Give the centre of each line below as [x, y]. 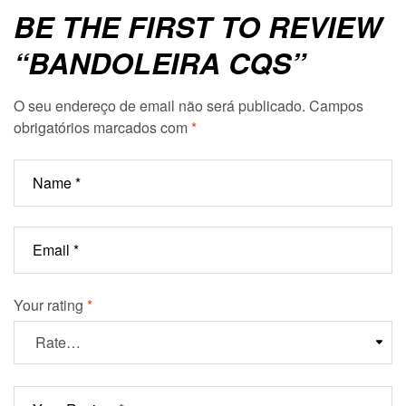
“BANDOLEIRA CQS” [159, 63]
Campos [336, 106]
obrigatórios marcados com [102, 128]
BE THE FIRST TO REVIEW [198, 27]
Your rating [50, 305]
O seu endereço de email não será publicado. [159, 106]
